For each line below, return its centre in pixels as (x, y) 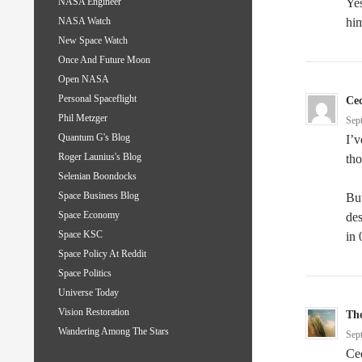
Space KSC (80, 235)
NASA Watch (84, 21)
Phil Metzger (83, 118)
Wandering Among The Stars (114, 332)
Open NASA (84, 80)
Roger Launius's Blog (100, 157)
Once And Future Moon (104, 60)
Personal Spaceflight (97, 99)
